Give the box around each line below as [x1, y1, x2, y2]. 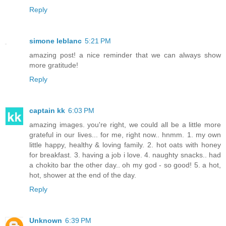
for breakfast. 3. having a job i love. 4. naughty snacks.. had [29, 150, 221, 159]
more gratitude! [29, 61, 78, 69]
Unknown [29, 216, 62, 224]
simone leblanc [29, 36, 82, 45]
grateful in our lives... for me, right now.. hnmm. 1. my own [29, 130, 221, 139]
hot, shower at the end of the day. [29, 171, 136, 179]
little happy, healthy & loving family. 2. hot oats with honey [29, 140, 221, 149]
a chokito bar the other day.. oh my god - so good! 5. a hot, [29, 160, 221, 169]
